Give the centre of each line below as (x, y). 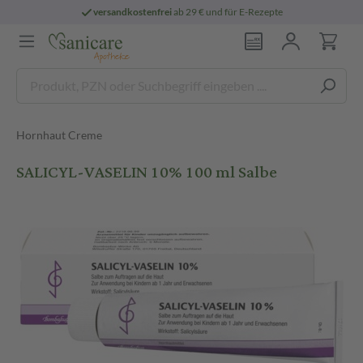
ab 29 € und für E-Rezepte (228, 12)
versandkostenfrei (133, 12)
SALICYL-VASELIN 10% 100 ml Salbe (147, 172)
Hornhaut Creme (59, 135)
